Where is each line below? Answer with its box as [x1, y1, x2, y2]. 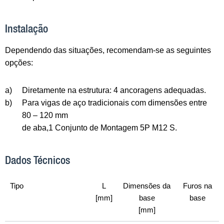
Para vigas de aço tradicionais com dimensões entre [22, 98, 207, 107]
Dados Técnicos [5, 153, 70, 166]
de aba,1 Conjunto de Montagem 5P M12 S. [22, 123, 177, 132]
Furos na [182, 181, 212, 190]
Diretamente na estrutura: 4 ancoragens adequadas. [22, 85, 206, 94]
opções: [5, 58, 33, 67]
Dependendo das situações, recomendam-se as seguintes [5, 45, 211, 54]
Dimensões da [123, 181, 170, 190]
